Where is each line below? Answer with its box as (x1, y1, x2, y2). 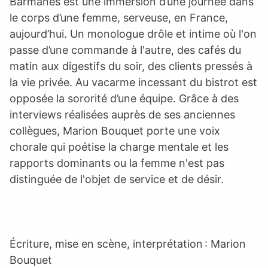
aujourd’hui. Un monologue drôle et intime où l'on (10, 27, 257, 40)
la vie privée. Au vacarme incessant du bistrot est (10, 75, 257, 89)
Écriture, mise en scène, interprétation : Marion (10, 237, 246, 250)
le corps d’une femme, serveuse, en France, (10, 11, 228, 24)
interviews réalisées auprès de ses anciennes (10, 108, 235, 121)
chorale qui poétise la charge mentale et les (10, 140, 229, 153)
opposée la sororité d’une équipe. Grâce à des (10, 92, 239, 105)
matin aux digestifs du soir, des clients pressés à (10, 59, 252, 72)
